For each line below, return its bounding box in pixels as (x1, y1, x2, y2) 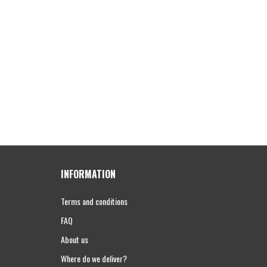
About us (61, 232, 88, 246)
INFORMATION (61, 166, 116, 181)
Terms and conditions (61, 194, 128, 207)
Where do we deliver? (61, 252, 127, 265)
